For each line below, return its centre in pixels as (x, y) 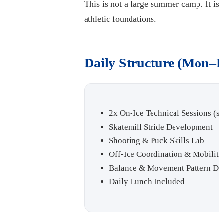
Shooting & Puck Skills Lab (157, 141)
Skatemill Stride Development (161, 127)
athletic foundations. (120, 19)
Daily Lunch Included (147, 182)
